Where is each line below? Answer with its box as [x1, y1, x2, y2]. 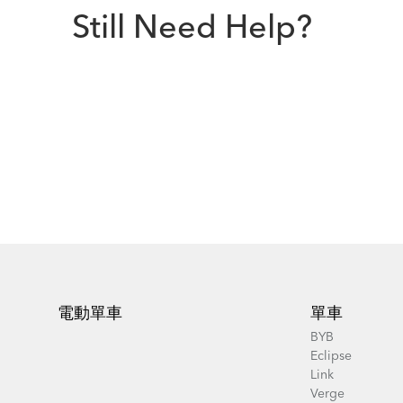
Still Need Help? [72, 13, 312, 47]
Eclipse [309, 349, 352, 363]
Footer [58, 273, 95, 286]
